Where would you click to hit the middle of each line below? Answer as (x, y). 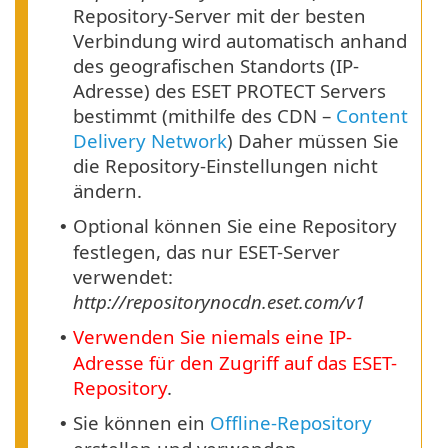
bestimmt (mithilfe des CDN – (204, 116)
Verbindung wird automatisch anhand (240, 41)
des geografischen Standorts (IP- (216, 66)
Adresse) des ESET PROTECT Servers (229, 91)
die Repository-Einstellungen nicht (225, 166)
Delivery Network (150, 141)
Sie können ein (141, 423)
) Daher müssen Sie (313, 141)
